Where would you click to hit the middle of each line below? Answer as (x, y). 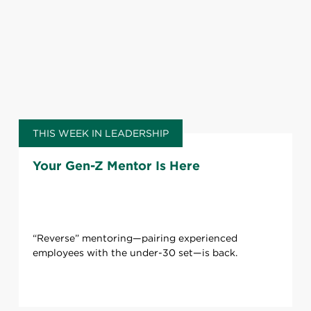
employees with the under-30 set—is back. (135, 253)
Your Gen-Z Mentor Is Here (116, 166)
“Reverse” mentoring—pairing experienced (135, 238)
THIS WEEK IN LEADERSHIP (100, 134)
